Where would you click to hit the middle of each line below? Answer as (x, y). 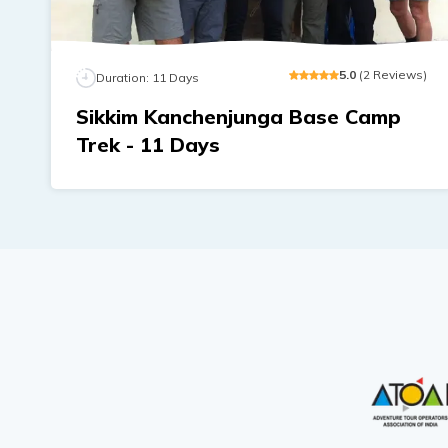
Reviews (397, 75)
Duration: (124, 78)
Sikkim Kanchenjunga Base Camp (238, 117)
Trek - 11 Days (148, 145)
